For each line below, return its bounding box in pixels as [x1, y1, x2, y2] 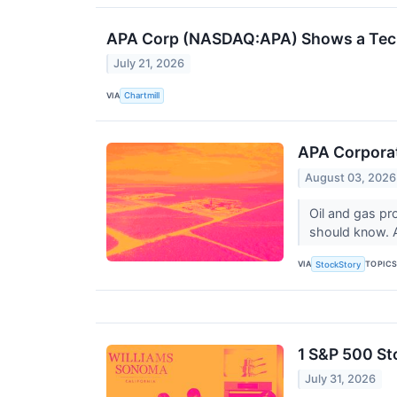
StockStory [315, 259, 362, 269]
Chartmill [124, 90, 160, 101]
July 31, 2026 [305, 372, 377, 386]
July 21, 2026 [113, 57, 185, 71]
